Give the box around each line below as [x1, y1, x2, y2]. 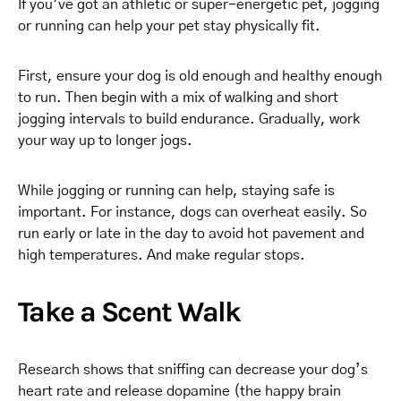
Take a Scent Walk [18, 294, 241, 328]
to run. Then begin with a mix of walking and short [18, 90, 338, 105]
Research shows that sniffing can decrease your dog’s [18, 362, 368, 377]
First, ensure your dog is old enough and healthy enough [18, 68, 382, 83]
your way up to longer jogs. [18, 132, 192, 148]
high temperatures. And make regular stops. [18, 247, 305, 262]
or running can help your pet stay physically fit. [18, 18, 320, 33]
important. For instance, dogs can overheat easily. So [18, 204, 367, 219]
